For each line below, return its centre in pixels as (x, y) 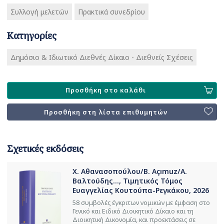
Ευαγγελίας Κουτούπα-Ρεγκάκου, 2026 (141, 190)
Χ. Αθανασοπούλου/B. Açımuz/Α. (130, 171)
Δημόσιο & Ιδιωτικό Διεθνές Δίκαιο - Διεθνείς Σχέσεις (102, 57)
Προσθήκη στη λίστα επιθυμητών (105, 112)
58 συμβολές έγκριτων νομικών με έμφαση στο (141, 202)
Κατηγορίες (32, 35)
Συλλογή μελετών (39, 11)
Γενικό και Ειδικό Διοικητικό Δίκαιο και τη (133, 211)
